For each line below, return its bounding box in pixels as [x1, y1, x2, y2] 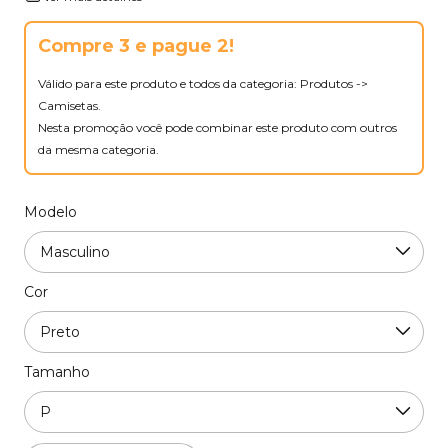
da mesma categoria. [38, 141, 159, 157]
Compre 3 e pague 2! [38, 34, 234, 57]
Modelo [24, 202, 77, 221]
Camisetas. [38, 97, 101, 113]
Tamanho [24, 362, 90, 381]
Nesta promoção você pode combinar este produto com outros [38, 119, 397, 135]
